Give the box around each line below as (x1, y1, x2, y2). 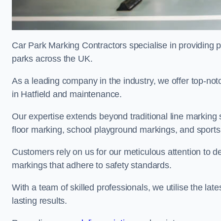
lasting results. (12, 196, 68, 206)
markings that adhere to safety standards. (12, 160, 172, 170)
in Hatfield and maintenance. (12, 89, 122, 99)
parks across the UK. (12, 54, 93, 64)
